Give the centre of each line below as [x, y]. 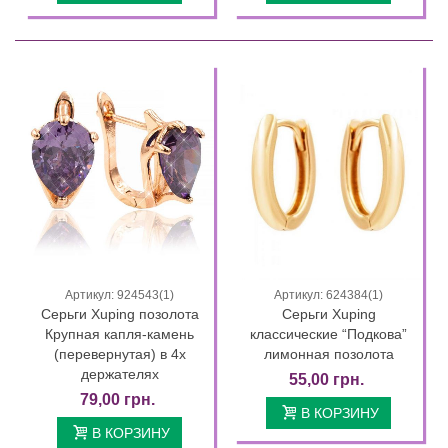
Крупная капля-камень [119, 334]
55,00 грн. [326, 380]
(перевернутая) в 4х [119, 354]
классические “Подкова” [328, 334]
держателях [119, 374]
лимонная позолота [328, 354]
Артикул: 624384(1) [328, 295]
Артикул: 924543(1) [119, 295]
